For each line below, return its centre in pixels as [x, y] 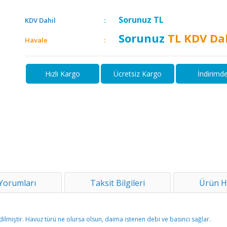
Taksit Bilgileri [118, 183]
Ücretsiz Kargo [137, 74]
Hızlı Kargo [62, 74]
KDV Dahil [40, 20]
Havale [36, 40]
